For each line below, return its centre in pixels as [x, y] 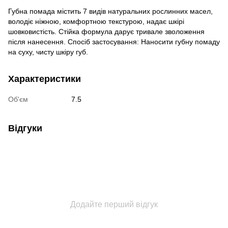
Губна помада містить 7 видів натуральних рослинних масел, [110, 11]
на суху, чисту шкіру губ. [48, 52]
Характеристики [45, 79]
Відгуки [25, 129]
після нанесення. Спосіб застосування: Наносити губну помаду [114, 42]
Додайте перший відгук [114, 205]
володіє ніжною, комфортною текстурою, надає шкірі [96, 22]
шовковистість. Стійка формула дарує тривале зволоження [106, 32]
